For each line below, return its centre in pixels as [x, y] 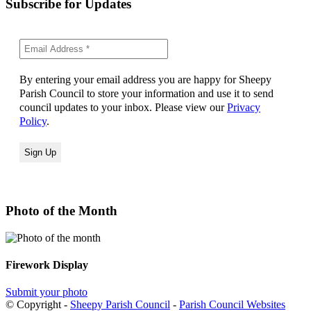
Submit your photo [47, 292]
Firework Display [47, 264]
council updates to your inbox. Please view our [123, 108]
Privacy [244, 108]
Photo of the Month [61, 210]
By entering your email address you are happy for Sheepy [145, 80]
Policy [33, 121]
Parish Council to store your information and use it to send [146, 94]
